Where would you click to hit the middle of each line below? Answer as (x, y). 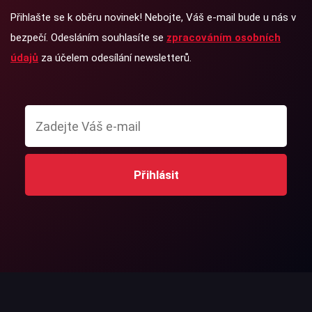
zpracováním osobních (224, 38)
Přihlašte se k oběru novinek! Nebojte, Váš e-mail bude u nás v (153, 18)
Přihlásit (156, 174)
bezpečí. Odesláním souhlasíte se (88, 38)
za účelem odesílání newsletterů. (115, 58)
